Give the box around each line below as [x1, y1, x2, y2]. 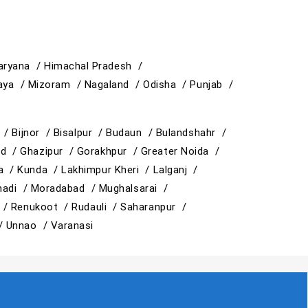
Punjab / [190, 78, 236, 91]
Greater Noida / [140, 144, 223, 158]
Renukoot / [10, 200, 72, 214]
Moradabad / [30, 181, 99, 195]
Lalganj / [153, 163, 201, 177]
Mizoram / [27, 78, 85, 91]
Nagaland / [84, 78, 144, 91]
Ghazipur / [20, 144, 77, 158]
